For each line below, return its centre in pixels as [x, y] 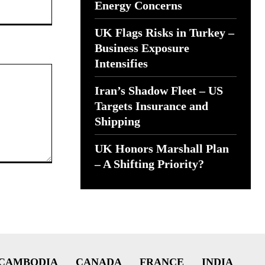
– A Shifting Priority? [149, 164]
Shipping [117, 121]
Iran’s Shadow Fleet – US [159, 91]
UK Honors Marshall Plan [162, 148]
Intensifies [121, 63]
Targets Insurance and [151, 106]
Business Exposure [142, 48]
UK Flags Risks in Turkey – [164, 33]
